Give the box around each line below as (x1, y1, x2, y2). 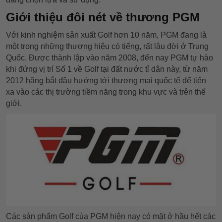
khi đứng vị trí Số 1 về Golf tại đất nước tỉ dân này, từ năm (6, 65, 208, 73)
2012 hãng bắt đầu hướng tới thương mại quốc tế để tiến (6, 76, 206, 85)
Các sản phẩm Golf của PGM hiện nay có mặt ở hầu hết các (6, 212, 216, 221)
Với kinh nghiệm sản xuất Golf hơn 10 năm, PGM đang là (6, 31, 207, 39)
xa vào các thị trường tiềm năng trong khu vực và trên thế (6, 88, 206, 96)
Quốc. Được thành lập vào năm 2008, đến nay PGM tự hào (6, 54, 213, 62)
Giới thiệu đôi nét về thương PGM (6, 10, 200, 24)
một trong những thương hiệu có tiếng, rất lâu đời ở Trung (6, 42, 209, 51)
